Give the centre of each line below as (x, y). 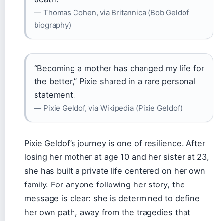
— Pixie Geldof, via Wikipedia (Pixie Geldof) (108, 108)
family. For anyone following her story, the (105, 184)
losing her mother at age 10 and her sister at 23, (117, 157)
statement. (55, 95)
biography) (53, 25)
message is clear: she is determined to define (112, 198)
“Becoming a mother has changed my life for (119, 68)
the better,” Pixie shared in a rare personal (115, 81)
